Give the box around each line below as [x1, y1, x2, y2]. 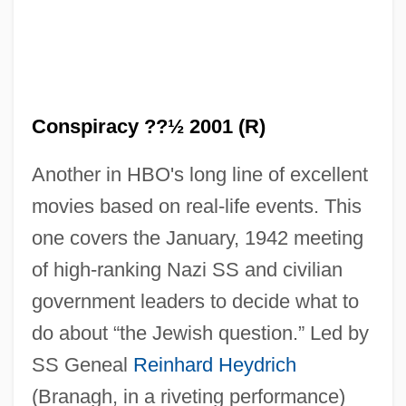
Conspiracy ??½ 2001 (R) [31, 114, 266, 138]
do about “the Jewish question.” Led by [31, 321, 369, 344]
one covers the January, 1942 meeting [31, 226, 363, 249]
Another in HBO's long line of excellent [31, 162, 368, 186]
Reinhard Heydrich [132, 353, 296, 376]
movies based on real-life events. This [31, 194, 362, 217]
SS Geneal [31, 353, 133, 376]
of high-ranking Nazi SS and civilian [31, 257, 343, 281]
